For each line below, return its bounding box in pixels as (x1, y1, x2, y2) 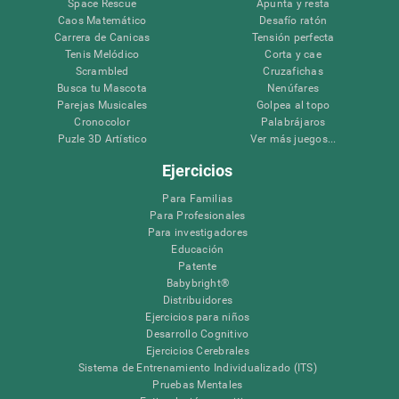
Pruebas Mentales (152, 378, 243, 391)
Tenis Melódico (64, 47, 140, 61)
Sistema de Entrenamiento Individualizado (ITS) (77, 361, 317, 374)
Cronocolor (74, 115, 130, 128)
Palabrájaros (260, 115, 326, 128)
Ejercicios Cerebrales (145, 344, 249, 357)
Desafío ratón (259, 13, 328, 27)
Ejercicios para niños (145, 310, 250, 323)
